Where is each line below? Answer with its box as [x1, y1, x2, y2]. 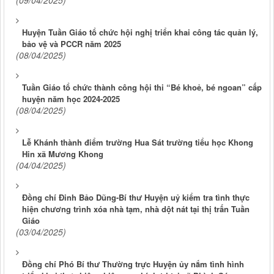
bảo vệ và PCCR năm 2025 [22, 38, 121, 50]
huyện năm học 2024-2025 [22, 93, 120, 105]
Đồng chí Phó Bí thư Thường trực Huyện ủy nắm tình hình [22, 258, 244, 270]
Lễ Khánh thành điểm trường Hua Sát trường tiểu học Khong [22, 136, 253, 149]
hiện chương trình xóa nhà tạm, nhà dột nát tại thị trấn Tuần [22, 203, 250, 215]
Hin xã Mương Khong [22, 148, 103, 160]
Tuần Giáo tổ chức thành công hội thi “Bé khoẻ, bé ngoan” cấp [22, 81, 262, 94]
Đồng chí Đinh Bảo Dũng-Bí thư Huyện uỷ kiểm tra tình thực [22, 191, 250, 204]
